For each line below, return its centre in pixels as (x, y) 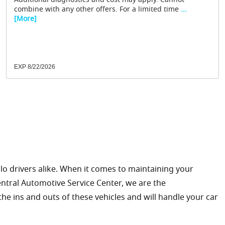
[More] (25, 20)
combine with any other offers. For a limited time (96, 10)
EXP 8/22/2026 (35, 67)
